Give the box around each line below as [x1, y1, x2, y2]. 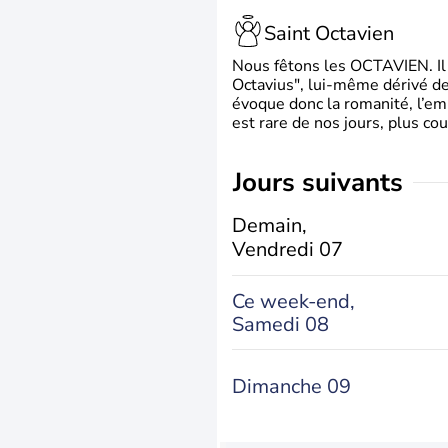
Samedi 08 [232, 310, 329, 338]
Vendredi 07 [232, 236, 343, 263]
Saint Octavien [264, 19, 394, 47]
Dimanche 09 [232, 373, 351, 400]
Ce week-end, [232, 287, 355, 315]
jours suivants [242, 165, 403, 200]
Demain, [232, 212, 307, 239]
